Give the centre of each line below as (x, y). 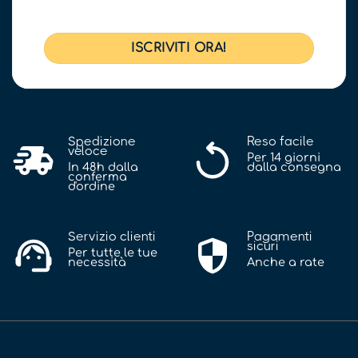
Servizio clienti (112, 236)
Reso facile (280, 141)
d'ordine (91, 186)
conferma (97, 176)
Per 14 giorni (284, 157)
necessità (97, 262)
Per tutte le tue (113, 252)
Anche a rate (286, 262)
